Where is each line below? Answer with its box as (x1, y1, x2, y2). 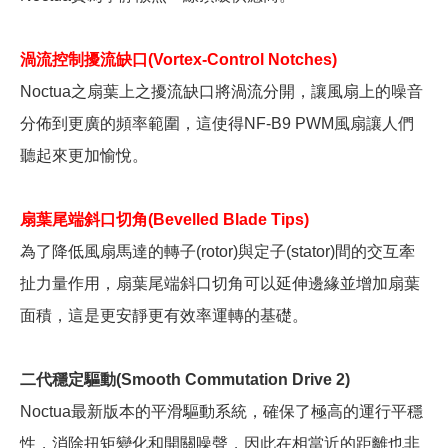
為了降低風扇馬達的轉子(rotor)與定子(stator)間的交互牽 (20, 243, 415, 261)
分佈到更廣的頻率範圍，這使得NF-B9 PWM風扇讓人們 (20, 115, 414, 133)
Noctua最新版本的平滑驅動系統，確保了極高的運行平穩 (20, 403, 423, 421)
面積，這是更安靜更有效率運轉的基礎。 (20, 307, 308, 325)
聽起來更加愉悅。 (20, 147, 148, 165)
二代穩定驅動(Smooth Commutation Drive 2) (20, 371, 350, 389)
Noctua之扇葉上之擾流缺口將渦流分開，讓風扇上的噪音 (20, 83, 423, 101)
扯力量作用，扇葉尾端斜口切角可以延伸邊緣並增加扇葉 (20, 275, 420, 293)
